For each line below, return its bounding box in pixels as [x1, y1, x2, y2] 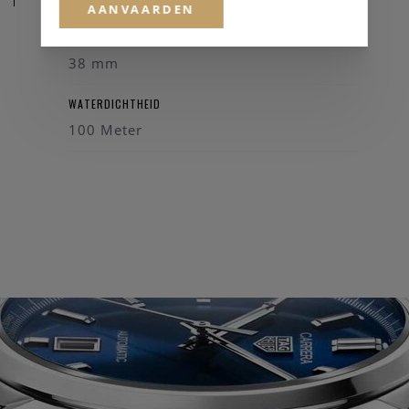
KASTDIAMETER [68, 29, 147, 46]
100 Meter [68, 121, 142, 140]
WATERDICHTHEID [68, 96, 161, 112]
